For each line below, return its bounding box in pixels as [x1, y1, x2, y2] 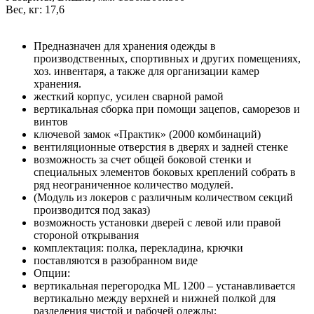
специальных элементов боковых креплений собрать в [34, 165, 296, 178]
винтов [34, 115, 68, 128]
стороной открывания [34, 228, 139, 241]
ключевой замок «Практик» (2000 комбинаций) [34, 128, 261, 140]
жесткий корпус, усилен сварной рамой [34, 90, 224, 102]
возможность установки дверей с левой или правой [34, 216, 281, 228]
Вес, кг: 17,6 [6, 3, 64, 15]
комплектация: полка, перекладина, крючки [34, 241, 243, 254]
